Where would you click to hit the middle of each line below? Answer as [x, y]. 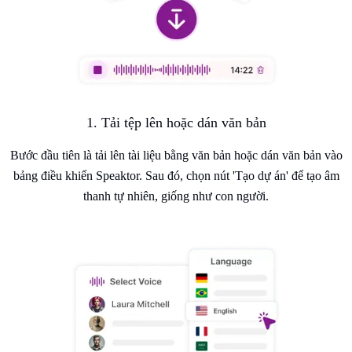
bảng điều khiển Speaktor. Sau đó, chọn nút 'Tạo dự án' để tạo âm [176, 176]
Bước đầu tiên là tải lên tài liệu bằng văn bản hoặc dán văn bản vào [176, 156]
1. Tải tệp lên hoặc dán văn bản [176, 123]
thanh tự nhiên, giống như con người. [176, 196]
